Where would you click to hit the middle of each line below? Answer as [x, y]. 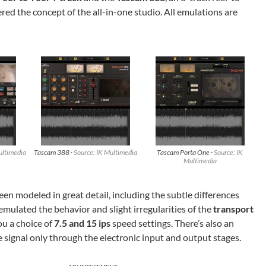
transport [233, 209]
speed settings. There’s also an [172, 223]
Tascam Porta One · [186, 152]
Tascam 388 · [54, 152]
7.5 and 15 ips [82, 223]
